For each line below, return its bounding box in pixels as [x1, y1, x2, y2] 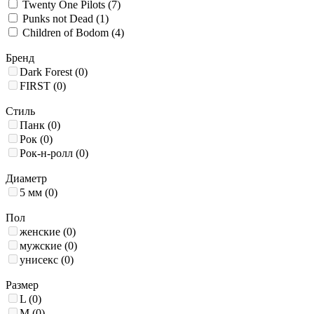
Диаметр [6, 172, 47, 185]
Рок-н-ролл [20, 147, 73, 160]
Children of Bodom [22, 27, 111, 39]
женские [20, 226, 60, 238]
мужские [20, 240, 62, 252]
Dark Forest [20, 66, 72, 78]
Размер [6, 279, 39, 292]
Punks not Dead [22, 13, 96, 25]
